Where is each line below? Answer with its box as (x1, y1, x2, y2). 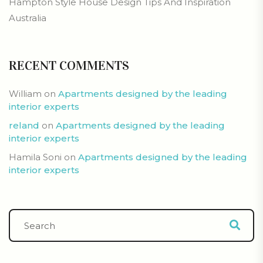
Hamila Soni (9, 151, 62, 163)
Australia (9, 12, 46, 24)
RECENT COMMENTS (9, 58, 129, 74)
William (9, 88, 42, 100)
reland (9, 120, 39, 131)
